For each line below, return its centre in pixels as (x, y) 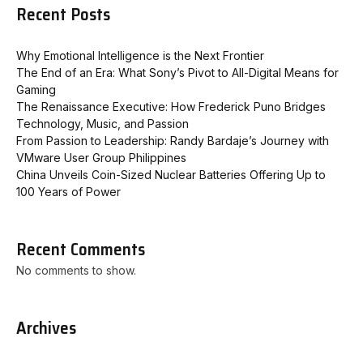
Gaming (36, 90)
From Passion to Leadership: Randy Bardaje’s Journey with (173, 141)
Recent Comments (81, 250)
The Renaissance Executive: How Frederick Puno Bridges (171, 107)
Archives (46, 328)
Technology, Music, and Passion (102, 124)
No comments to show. (76, 271)
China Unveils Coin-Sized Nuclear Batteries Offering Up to (171, 175)
